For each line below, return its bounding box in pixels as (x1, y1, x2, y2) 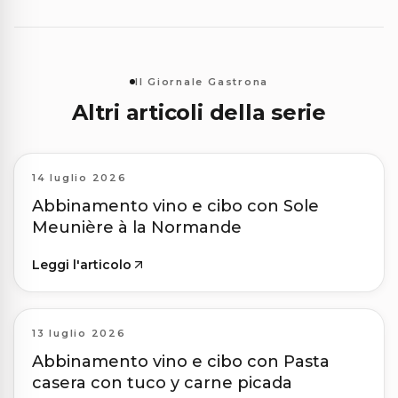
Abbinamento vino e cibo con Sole (32, 196, 319, 217)
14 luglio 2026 (32, 171, 127, 185)
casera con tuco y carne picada (32, 373, 292, 394)
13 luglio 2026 (32, 327, 126, 340)
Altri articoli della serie (72, 99, 326, 126)
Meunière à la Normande (32, 218, 242, 238)
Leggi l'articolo (32, 257, 131, 274)
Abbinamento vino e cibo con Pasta (32, 352, 330, 372)
